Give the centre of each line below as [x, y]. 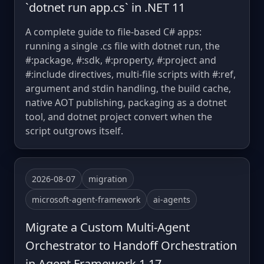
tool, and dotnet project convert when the [119, 116]
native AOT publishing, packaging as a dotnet [126, 102]
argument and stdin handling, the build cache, [128, 88]
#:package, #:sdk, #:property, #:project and [121, 60]
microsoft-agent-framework [86, 199]
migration [108, 179]
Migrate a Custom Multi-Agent [108, 227]
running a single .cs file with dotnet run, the [123, 46]
